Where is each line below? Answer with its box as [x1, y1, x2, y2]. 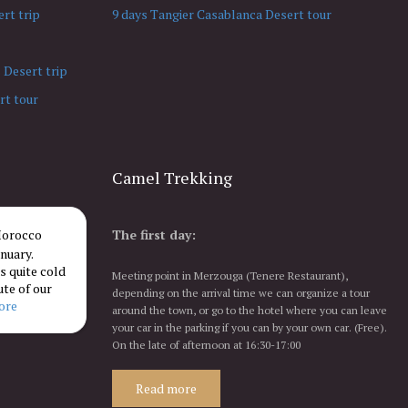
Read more [136, 379, 197, 397]
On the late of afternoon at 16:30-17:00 [112, 337, 301, 352]
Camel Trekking [112, 166, 232, 189]
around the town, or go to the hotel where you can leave [112, 302, 387, 317]
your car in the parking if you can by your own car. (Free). [112, 320, 387, 334]
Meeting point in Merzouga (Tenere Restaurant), [112, 268, 348, 282]
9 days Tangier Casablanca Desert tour [112, 5, 331, 23]
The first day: [112, 225, 196, 243]
